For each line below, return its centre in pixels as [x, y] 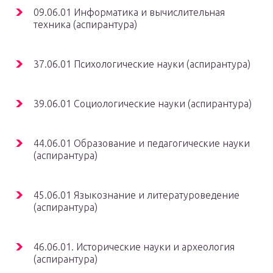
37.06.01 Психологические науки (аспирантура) [142, 64]
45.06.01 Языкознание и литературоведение [136, 195]
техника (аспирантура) [85, 25]
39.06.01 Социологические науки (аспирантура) [143, 104]
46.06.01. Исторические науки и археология [134, 247]
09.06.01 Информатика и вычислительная [129, 12]
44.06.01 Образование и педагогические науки [142, 144]
